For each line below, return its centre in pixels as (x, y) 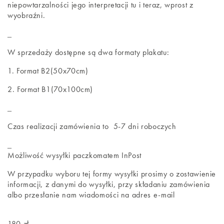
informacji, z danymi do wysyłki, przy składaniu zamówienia (109, 184)
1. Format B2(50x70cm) (48, 70)
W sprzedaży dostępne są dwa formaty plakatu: (88, 52)
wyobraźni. (26, 15)
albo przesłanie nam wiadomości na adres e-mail (91, 194)
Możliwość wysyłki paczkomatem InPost (75, 155)
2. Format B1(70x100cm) (50, 89)
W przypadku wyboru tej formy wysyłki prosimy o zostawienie (112, 173)
